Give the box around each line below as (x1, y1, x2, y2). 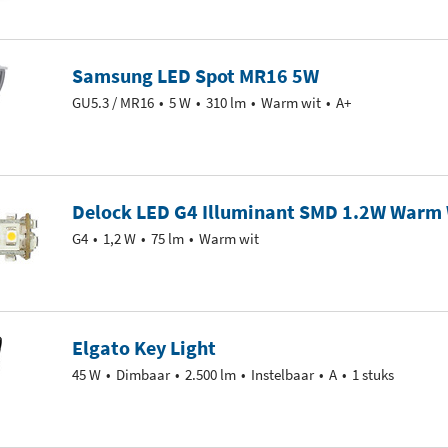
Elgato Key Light (72, 335, 216, 360)
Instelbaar (251, 365, 314, 384)
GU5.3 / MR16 (72, 93, 154, 112)
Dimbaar (116, 365, 170, 384)
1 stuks (352, 365, 394, 384)
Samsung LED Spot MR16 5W (72, 63, 319, 88)
